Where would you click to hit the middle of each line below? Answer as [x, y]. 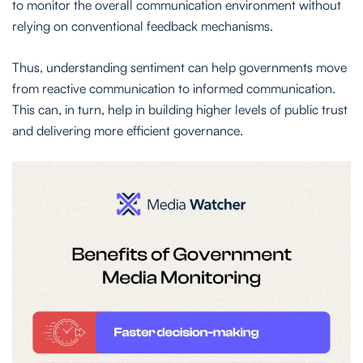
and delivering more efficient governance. [128, 130]
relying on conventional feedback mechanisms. [143, 26]
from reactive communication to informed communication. [174, 88]
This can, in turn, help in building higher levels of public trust [180, 109]
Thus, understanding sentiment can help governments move [179, 67]
